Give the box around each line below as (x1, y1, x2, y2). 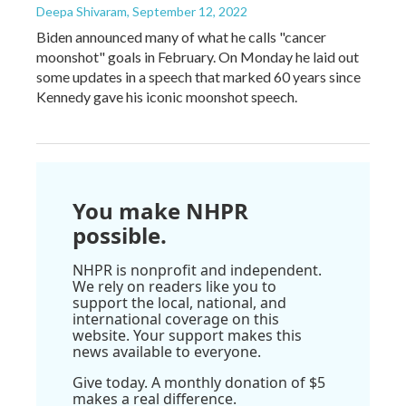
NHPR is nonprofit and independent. (72, 259, 322, 280)
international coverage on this (72, 308, 279, 329)
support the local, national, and (72, 292, 286, 313)
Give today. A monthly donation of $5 (72, 372, 325, 392)
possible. (72, 219, 167, 250)
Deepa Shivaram (36, 3, 127, 19)
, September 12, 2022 (127, 3, 247, 19)
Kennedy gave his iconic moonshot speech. (36, 87, 297, 105)
